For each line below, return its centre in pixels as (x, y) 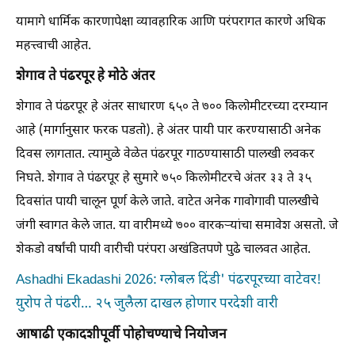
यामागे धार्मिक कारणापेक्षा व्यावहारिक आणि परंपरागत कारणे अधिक (171, 23)
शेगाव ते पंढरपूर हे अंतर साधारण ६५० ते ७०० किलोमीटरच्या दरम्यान (172, 107)
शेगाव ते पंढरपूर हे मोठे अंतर (85, 77)
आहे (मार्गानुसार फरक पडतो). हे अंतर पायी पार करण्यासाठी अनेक (168, 131)
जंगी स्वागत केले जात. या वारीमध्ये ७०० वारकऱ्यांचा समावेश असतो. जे (177, 226)
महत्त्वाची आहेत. (53, 46)
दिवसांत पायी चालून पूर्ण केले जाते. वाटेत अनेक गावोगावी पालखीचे (167, 202)
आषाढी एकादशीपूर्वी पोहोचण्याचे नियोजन (121, 335)
